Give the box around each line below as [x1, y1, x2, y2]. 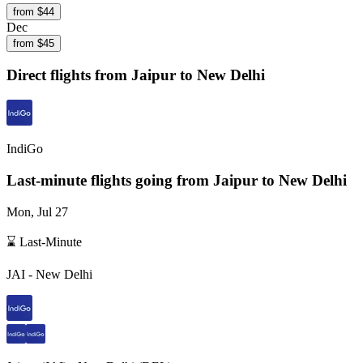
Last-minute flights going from [6, 171, 213, 189]
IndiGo [6, 142, 43, 156]
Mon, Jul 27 [6, 204, 68, 219]
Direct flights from [6, 66, 131, 84]
